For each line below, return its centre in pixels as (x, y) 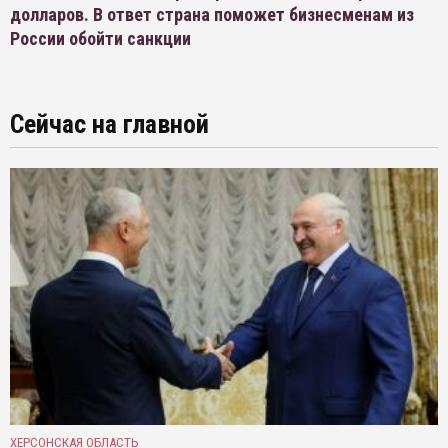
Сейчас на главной (109, 124)
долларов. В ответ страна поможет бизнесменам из (212, 15)
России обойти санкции (100, 39)
